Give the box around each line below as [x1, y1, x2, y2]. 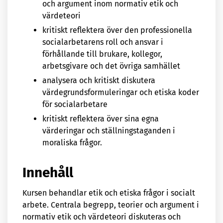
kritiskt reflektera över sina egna [42, 113, 159, 123]
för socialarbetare [42, 99, 108, 109]
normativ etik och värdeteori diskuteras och [22, 212, 181, 222]
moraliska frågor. [42, 137, 102, 147]
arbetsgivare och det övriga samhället [42, 61, 180, 71]
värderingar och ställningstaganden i [42, 125, 175, 135]
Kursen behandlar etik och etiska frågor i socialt [22, 188, 195, 198]
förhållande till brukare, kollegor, [42, 49, 162, 59]
